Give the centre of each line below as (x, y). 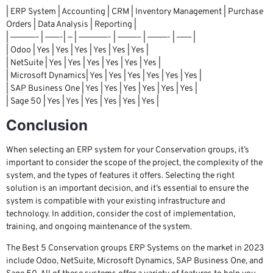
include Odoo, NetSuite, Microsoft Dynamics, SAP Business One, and (135, 261)
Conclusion (47, 125)
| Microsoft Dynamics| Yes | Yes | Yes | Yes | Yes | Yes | (104, 76)
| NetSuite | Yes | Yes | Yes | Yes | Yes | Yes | (83, 63)
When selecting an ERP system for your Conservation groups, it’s (128, 150)
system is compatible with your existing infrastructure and (116, 201)
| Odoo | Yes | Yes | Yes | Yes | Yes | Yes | (77, 51)
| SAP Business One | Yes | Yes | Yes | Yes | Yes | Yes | (102, 89)
